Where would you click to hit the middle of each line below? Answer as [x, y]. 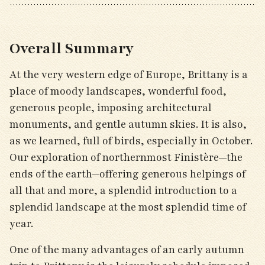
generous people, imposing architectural [111, 108]
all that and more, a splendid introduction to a [123, 190]
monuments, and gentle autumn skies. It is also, [128, 124]
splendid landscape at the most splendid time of [128, 207]
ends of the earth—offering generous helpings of [127, 174]
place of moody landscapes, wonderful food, [118, 91]
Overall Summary [72, 49]
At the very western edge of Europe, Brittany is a [129, 75]
